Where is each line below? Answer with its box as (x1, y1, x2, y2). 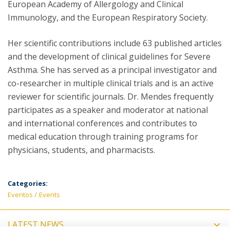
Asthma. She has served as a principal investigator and (8, 64, 217, 75)
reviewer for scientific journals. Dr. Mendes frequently (8, 91, 214, 102)
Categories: (8, 179, 48, 188)
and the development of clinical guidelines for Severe (8, 51, 210, 62)
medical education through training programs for (8, 131, 198, 142)
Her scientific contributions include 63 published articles (8, 37, 222, 49)
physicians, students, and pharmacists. (8, 144, 155, 156)
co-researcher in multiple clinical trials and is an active (8, 78, 214, 89)
